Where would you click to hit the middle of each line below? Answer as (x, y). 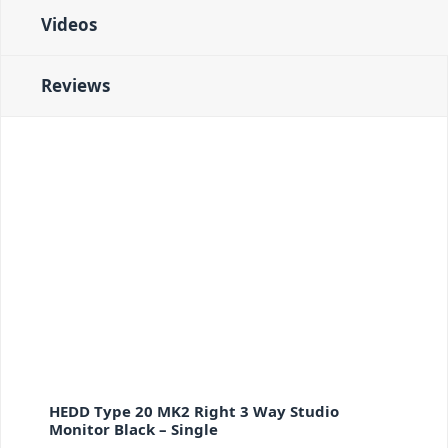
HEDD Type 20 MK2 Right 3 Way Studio (194, 410)
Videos (69, 25)
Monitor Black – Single (133, 428)
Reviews (75, 86)
